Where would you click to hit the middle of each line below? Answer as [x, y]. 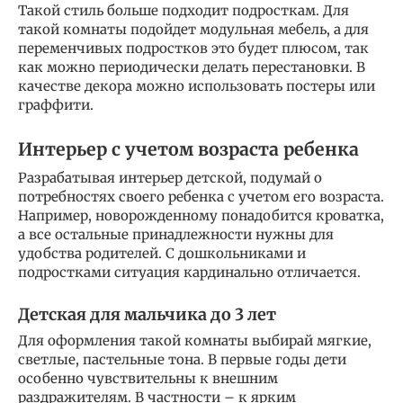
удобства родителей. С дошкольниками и [162, 253]
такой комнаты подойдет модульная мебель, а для [193, 29]
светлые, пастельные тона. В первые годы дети [182, 359]
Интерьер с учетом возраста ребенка [188, 150]
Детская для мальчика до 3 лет [147, 314]
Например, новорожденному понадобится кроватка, [201, 215]
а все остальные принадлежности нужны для [176, 234]
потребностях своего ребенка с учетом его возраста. [201, 196]
